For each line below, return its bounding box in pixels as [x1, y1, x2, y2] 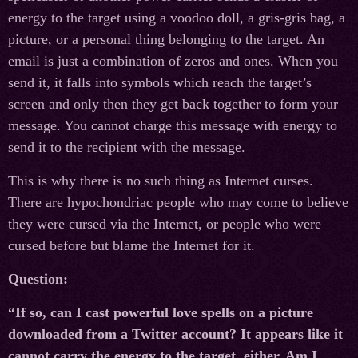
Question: [8, 271, 68, 288]
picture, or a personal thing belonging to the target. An [8, 31, 324, 48]
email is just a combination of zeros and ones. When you [8, 53, 338, 70]
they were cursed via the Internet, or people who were [8, 216, 321, 233]
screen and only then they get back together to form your [8, 96, 338, 113]
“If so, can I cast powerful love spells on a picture [8, 304, 313, 321]
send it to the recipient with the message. [8, 139, 245, 156]
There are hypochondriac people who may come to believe [8, 194, 348, 211]
